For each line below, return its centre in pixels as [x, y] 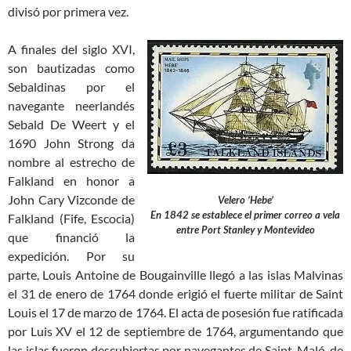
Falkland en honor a [71, 180]
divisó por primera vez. [68, 11]
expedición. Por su [71, 255]
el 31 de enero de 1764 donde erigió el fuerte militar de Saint [175, 293]
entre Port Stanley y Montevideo [245, 229]
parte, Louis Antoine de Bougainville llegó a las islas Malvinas [175, 274]
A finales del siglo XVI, [71, 49]
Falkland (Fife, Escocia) [71, 218]
